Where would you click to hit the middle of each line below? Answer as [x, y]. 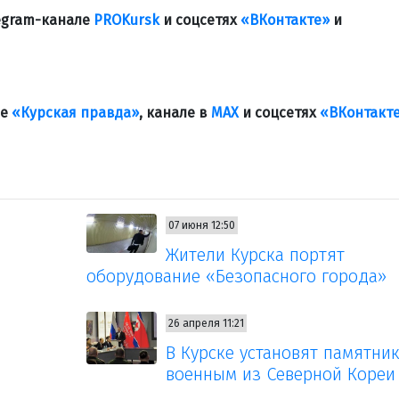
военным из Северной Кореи [281, 374]
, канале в [175, 112]
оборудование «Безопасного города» [236, 276]
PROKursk [126, 20]
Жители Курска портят [255, 254]
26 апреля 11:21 [206, 323]
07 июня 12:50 [202, 225]
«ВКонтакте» [285, 20]
